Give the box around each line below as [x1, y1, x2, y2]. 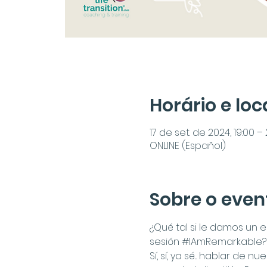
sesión [149, 235, 182, 249]
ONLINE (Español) [149, 139, 226, 153]
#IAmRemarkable [181, 235, 262, 249]
